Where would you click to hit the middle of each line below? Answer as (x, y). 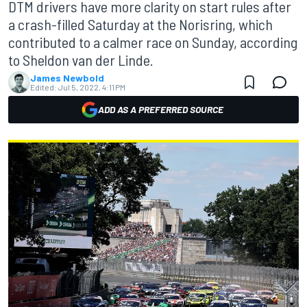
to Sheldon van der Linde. (81, 60)
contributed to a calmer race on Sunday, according (153, 42)
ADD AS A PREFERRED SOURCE (160, 109)
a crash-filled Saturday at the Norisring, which (140, 24)
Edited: (44, 87)
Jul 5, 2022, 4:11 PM (92, 87)
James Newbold (67, 78)
